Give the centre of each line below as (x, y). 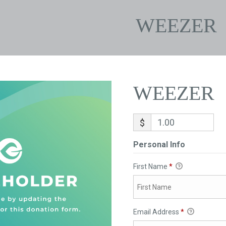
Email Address (157, 212)
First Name (151, 166)
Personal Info (159, 145)
